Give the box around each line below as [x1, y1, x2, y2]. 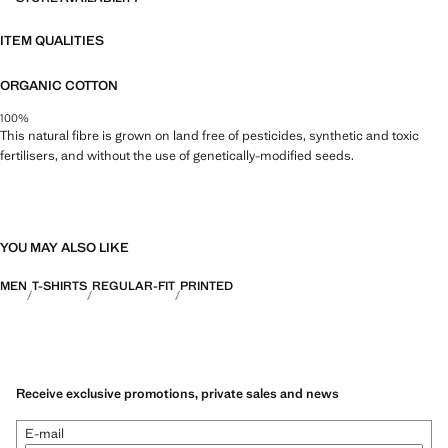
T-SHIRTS [32, 277, 87, 294]
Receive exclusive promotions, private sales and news [16, 385, 339, 403]
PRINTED [180, 277, 233, 294]
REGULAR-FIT [92, 277, 175, 294]
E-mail [25, 425, 64, 443]
